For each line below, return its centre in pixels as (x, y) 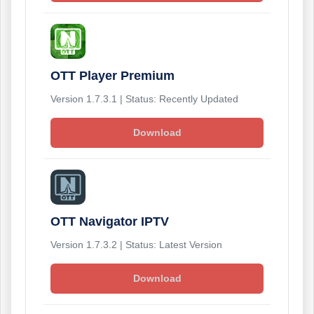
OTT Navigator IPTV (110, 221)
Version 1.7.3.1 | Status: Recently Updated (144, 98)
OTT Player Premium (112, 76)
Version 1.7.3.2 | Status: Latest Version (136, 244)
